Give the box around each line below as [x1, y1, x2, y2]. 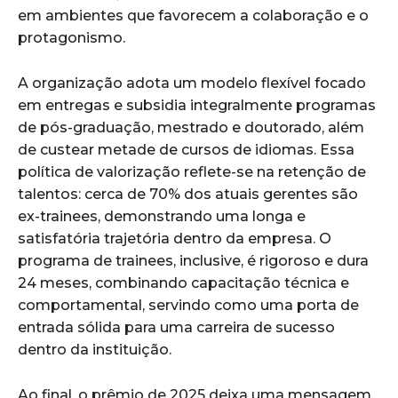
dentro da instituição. [18, 341, 171, 359]
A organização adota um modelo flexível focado [18, 75, 366, 92]
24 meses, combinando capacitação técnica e [18, 275, 349, 292]
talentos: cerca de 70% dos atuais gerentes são [18, 186, 358, 203]
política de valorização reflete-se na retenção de [18, 163, 366, 181]
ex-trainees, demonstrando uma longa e [18, 208, 306, 226]
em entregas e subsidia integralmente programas [18, 97, 376, 115]
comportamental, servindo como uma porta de [18, 297, 359, 314]
